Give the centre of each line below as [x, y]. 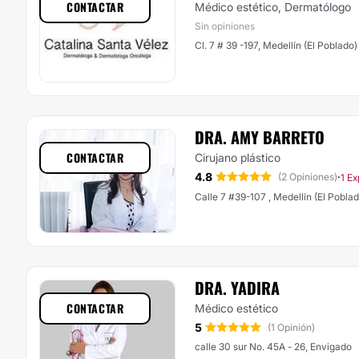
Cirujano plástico [238, 157]
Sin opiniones [225, 26]
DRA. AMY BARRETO [260, 137]
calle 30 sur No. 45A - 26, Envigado [273, 347]
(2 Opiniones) [308, 177]
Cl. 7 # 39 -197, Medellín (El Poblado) [276, 45]
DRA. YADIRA [237, 288]
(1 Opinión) [291, 327]
